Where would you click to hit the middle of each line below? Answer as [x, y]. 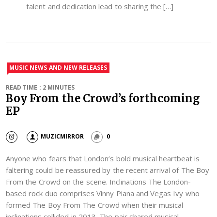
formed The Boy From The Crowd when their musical [95, 205]
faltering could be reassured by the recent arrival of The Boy [108, 170]
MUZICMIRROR [62, 136]
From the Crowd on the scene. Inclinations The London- [99, 181]
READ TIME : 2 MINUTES [40, 87]
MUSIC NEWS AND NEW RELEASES [58, 67]
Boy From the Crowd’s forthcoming [103, 98]
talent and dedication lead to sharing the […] [100, 7]
